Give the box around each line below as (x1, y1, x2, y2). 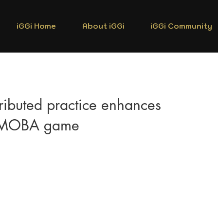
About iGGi (82, 21, 125, 31)
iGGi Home (17, 21, 56, 31)
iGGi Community (150, 21, 212, 31)
